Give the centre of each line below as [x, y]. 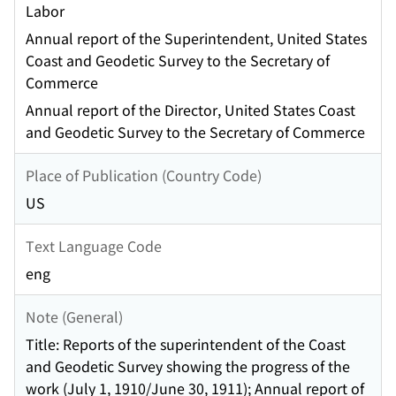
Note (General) [74, 316]
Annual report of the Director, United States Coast [190, 110]
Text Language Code [94, 245]
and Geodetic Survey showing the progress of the [188, 366]
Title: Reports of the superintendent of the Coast [186, 344]
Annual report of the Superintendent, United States [196, 38]
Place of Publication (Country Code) [144, 175]
